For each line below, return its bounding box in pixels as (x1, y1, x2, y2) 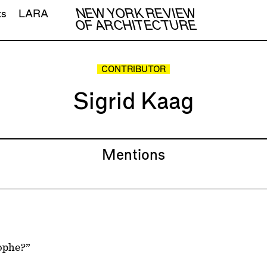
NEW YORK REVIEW (76, 8, 196, 20)
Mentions (102, 148, 165, 163)
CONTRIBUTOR (101, 66, 166, 74)
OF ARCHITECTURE (75, 20, 197, 32)
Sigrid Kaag (73, 91, 194, 113)
